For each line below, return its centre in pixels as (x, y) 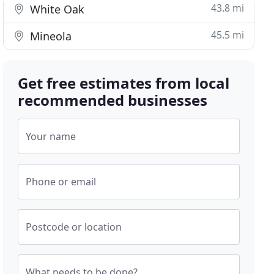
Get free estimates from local (124, 83)
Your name (51, 136)
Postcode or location (74, 227)
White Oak (56, 9)
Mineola (50, 36)
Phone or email (61, 182)
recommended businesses (113, 100)
